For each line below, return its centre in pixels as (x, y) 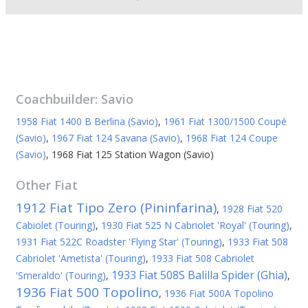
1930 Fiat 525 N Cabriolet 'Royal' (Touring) (195, 225)
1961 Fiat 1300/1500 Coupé (225, 121)
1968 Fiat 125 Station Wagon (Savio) (133, 154)
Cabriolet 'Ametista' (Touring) (81, 258)
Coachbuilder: (58, 99)
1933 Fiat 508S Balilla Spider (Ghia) (199, 275)
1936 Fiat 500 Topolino (87, 292)
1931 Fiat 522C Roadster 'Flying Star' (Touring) (119, 242)
